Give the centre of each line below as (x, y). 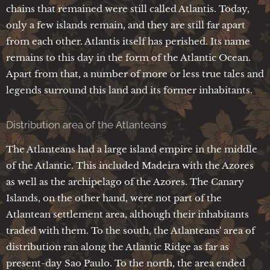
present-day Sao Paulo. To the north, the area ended (126, 263)
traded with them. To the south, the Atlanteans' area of (130, 230)
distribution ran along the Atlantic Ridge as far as (118, 246)
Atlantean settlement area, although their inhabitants (127, 214)
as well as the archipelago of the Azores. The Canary (125, 181)
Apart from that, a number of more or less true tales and (135, 74)
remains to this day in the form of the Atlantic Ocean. (128, 57)
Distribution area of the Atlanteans (86, 124)
